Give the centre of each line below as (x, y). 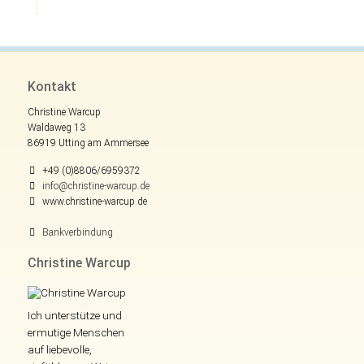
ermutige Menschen (76, 333)
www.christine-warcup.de (94, 201)
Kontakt (52, 86)
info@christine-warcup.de (95, 186)
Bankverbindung (77, 232)
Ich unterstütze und (74, 316)
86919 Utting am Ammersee (88, 143)
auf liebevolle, (59, 350)
